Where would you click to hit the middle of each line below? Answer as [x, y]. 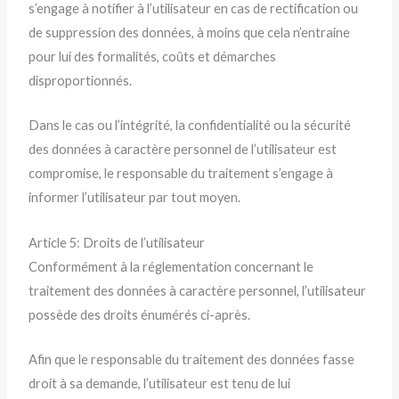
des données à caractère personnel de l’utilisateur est [183, 150]
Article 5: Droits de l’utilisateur [117, 242]
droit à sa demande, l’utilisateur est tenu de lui [160, 384]
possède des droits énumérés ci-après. [140, 314]
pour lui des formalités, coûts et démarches [153, 57]
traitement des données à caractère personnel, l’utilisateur [198, 290]
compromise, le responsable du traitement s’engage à [181, 174]
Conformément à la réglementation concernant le [171, 266]
